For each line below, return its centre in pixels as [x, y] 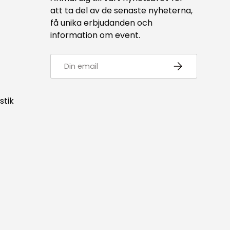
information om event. [95, 35]
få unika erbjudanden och [101, 23]
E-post [63, 59]
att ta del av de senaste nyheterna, [121, 11]
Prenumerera [198, 64]
